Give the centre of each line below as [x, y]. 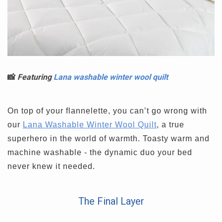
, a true [170, 124]
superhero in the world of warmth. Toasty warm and [109, 138]
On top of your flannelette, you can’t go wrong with [107, 111]
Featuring [35, 77]
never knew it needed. [51, 166]
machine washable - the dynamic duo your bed [100, 152]
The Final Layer [111, 201]
